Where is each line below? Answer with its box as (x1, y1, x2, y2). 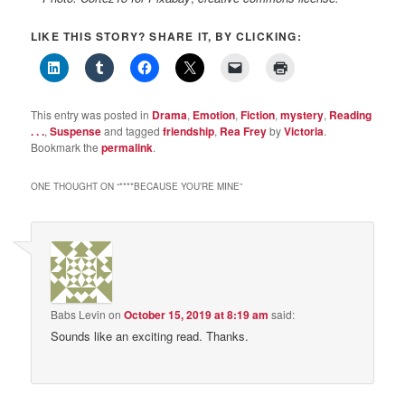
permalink (101, 138, 154, 155)
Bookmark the (31, 138, 102, 155)
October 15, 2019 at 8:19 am (124, 306, 269, 323)
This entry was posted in (31, 106, 153, 122)
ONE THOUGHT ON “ (31, 179, 120, 193)
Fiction (240, 106, 276, 123)
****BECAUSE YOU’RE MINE (119, 179, 240, 193)
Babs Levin (51, 306, 107, 322)
